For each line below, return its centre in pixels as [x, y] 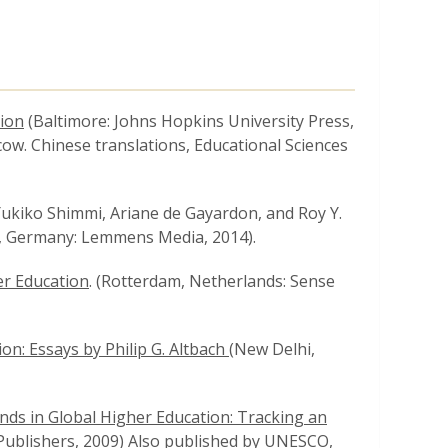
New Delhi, [274, 349]
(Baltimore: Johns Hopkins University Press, [191, 121]
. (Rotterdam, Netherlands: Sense [212, 281]
